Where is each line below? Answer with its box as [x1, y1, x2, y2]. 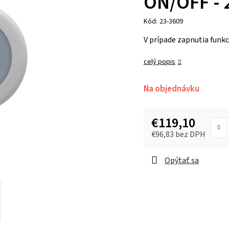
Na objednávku [143, 82, 199, 95]
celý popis [143, 56, 175, 67]
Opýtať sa [164, 154, 199, 166]
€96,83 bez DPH [151, 128, 205, 140]
